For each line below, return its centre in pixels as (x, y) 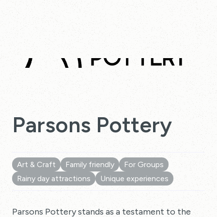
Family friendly (90, 164)
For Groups (144, 164)
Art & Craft (36, 164)
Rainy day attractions (54, 178)
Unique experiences (134, 178)
